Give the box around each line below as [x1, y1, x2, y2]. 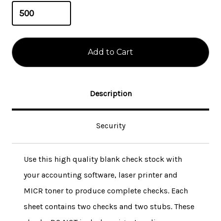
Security [96, 120, 125, 130]
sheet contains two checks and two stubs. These [24, 201, 194, 211]
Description [89, 88, 132, 98]
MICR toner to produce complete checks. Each [24, 185, 188, 195]
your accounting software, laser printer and [24, 170, 178, 180]
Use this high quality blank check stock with [24, 154, 182, 164]
